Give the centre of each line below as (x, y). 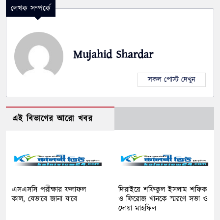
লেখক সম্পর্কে (31, 8)
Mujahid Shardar (113, 54)
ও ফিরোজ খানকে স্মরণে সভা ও (163, 199)
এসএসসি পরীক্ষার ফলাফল (49, 189)
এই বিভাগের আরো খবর (53, 119)
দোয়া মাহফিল (137, 208)
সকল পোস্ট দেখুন (172, 80)
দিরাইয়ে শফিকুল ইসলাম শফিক (163, 189)
